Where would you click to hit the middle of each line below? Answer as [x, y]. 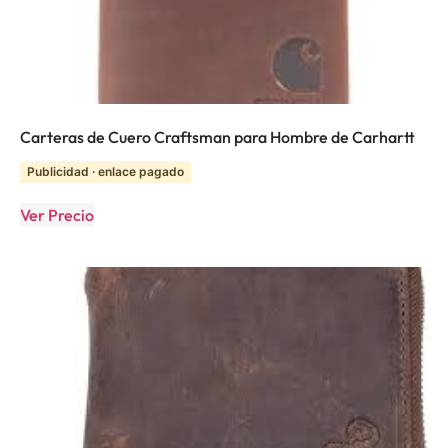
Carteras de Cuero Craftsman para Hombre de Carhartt [217, 136]
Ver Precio [57, 214]
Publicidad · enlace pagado [105, 171]
